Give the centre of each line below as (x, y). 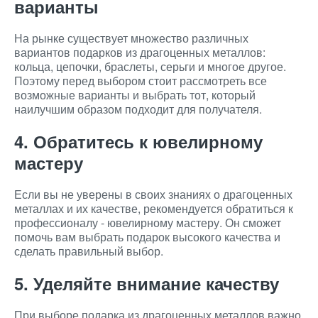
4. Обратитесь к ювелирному (138, 141)
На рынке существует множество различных (131, 38)
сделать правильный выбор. (89, 251)
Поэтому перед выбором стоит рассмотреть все (141, 81)
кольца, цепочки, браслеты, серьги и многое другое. (150, 66)
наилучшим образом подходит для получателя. (138, 109)
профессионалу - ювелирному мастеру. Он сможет (148, 223)
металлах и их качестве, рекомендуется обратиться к (154, 208)
